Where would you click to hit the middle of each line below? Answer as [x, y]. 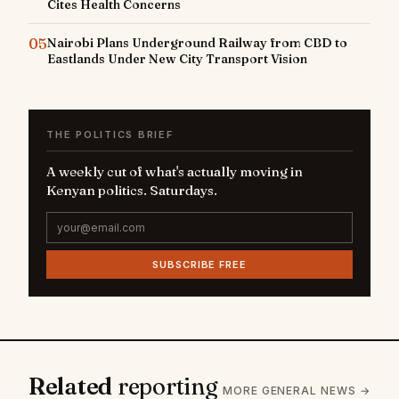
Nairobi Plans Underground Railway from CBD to [197, 43]
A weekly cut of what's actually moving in [175, 172]
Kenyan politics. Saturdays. [132, 191]
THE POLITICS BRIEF [110, 135]
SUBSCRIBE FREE [199, 265]
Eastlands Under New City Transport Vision [177, 59]
